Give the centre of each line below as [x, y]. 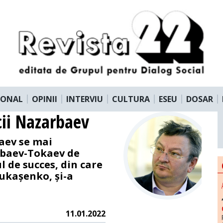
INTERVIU [85, 99]
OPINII [45, 99]
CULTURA [131, 99]
